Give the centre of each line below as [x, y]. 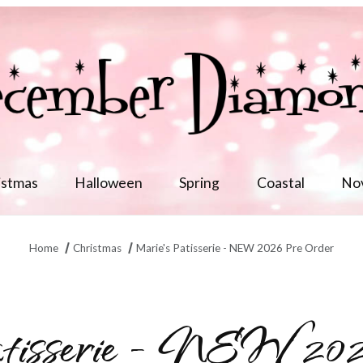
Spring [200, 182]
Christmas [97, 248]
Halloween [109, 182]
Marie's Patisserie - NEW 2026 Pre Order [235, 248]
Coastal [280, 182]
